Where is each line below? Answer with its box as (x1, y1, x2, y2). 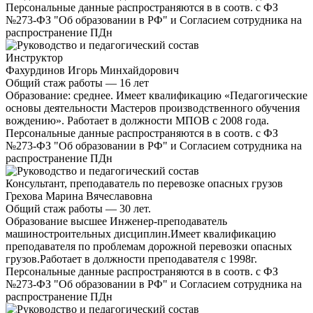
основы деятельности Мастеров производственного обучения (6, 101, 300, 114)
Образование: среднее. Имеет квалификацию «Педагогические (6, 89, 307, 101)
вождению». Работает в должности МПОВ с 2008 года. (6, 114, 269, 126)
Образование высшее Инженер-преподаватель (6, 214, 227, 227)
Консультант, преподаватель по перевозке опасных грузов (6, 177, 283, 189)
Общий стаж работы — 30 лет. (6, 202, 151, 214)
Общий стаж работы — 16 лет (6, 76, 149, 89)
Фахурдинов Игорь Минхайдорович (6, 64, 179, 76)
